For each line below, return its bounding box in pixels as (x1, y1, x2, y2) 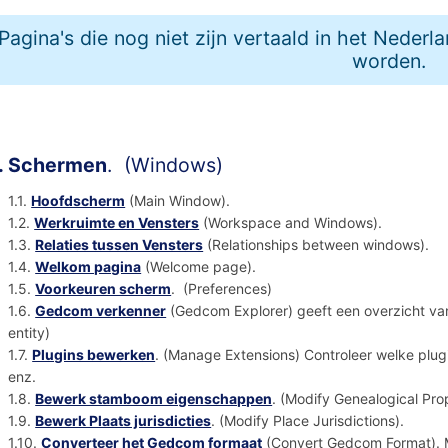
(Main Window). (125, 192, 239, 210)
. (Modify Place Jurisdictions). (211, 412, 409, 430)
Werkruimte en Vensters (34, 214, 200, 232)
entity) (8, 324, 55, 342)
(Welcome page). (141, 258, 261, 276)
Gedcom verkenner (35, 302, 167, 320)
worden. (351, 48, 426, 73)
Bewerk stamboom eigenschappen (35, 390, 273, 408)
